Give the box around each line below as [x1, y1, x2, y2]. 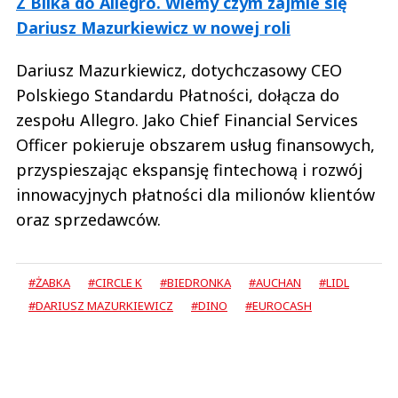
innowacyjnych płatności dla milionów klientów [16, 183, 375, 205]
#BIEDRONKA [160, 274, 231, 291]
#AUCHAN [249, 274, 301, 291]
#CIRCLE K [88, 274, 142, 291]
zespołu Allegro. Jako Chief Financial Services [16, 108, 358, 131]
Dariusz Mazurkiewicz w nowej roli [16, 16, 291, 38]
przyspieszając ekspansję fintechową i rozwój [16, 158, 362, 180]
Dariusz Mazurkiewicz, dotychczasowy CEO [16, 59, 342, 81]
